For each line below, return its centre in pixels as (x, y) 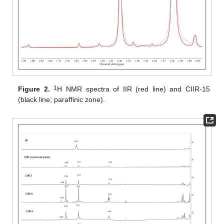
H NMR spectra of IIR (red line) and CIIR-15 (133, 89)
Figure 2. (34, 89)
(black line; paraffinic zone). (62, 100)
